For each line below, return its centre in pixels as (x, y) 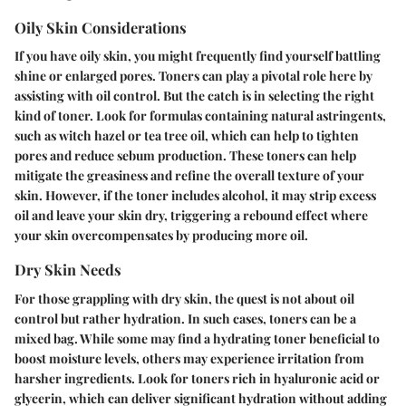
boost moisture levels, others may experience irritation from (189, 358)
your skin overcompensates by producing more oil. (161, 236)
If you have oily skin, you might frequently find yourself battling (198, 56)
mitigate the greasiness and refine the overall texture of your (189, 176)
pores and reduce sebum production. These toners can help (185, 156)
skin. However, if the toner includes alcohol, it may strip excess (195, 196)
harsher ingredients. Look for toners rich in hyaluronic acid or (197, 378)
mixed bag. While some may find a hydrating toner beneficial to (197, 338)
